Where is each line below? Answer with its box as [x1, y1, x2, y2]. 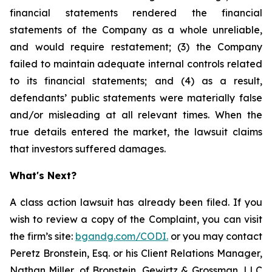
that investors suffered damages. [10, 143, 166, 155]
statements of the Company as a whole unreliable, [10, 24, 262, 36]
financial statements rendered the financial [10, 7, 262, 19]
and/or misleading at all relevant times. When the [10, 109, 262, 121]
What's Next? [10, 169, 76, 182]
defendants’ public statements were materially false [10, 92, 262, 104]
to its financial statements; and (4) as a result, [10, 75, 262, 87]
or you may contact [168, 230, 262, 242]
